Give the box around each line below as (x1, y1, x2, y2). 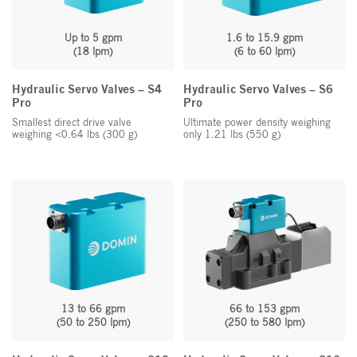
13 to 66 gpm (61, 302, 125, 315)
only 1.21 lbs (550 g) (183, 128, 280, 141)
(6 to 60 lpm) (233, 45, 295, 58)
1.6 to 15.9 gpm (226, 32, 303, 45)
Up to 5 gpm (64, 32, 122, 45)
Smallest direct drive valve (12, 116, 131, 129)
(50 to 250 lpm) (56, 316, 130, 328)
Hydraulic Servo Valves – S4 (12, 83, 162, 96)
